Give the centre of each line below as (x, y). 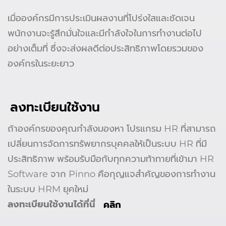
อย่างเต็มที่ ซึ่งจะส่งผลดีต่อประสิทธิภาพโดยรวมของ (105, 48)
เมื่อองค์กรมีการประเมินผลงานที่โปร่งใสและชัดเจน (101, 18)
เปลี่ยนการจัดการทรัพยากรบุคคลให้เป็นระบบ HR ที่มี (107, 144)
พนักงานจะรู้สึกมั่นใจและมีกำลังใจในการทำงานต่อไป (105, 33)
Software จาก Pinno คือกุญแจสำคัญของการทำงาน (111, 174)
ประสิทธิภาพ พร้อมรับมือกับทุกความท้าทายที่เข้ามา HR (111, 159)
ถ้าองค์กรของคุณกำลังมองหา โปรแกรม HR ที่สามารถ (112, 129)
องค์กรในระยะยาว (41, 63)
